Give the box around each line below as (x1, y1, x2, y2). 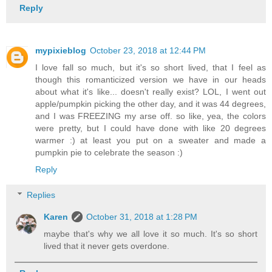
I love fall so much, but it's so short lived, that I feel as (35, 63, 266, 73)
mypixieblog (35, 46, 86, 56)
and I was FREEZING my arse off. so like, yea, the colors (35, 111, 266, 121)
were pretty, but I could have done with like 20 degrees (35, 123, 266, 134)
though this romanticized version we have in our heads (35, 75, 266, 85)
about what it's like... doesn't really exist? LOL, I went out (35, 87, 266, 97)
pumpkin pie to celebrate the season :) (35, 148, 183, 158)
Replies (27, 190, 56, 200)
